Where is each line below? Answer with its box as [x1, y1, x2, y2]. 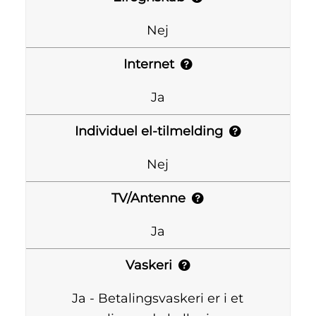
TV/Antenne [111, 190, 186, 207]
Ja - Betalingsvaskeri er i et [72, 291, 244, 307]
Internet [123, 56, 174, 73]
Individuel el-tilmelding [74, 123, 223, 140]
